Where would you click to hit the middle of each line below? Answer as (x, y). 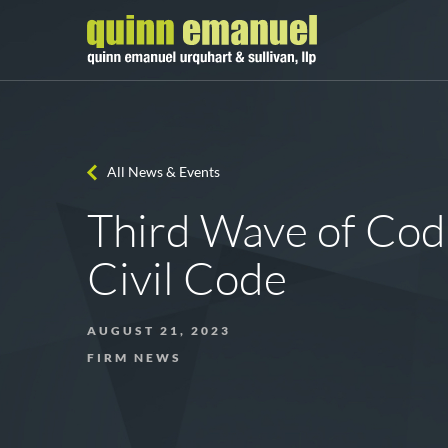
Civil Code (187, 278)
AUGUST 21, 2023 (159, 330)
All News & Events (163, 171)
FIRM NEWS (134, 357)
